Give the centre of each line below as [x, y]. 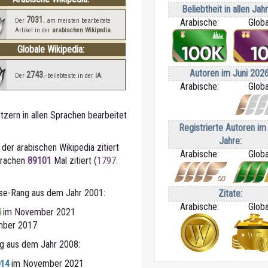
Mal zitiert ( [74, 161]
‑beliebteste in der [70, 75]
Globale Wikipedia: [51, 49]
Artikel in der [33, 30]
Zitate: [230, 193]
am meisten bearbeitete [77, 21]
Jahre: [230, 141]
